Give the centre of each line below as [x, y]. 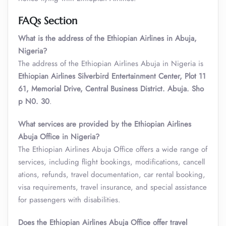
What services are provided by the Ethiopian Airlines [105, 124]
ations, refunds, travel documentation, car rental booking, [112, 175]
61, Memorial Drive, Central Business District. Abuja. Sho [111, 89]
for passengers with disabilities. [69, 200]
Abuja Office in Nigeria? [59, 137]
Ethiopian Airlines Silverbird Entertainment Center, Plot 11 [112, 76]
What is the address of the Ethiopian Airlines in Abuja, [107, 38]
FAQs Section [48, 21]
